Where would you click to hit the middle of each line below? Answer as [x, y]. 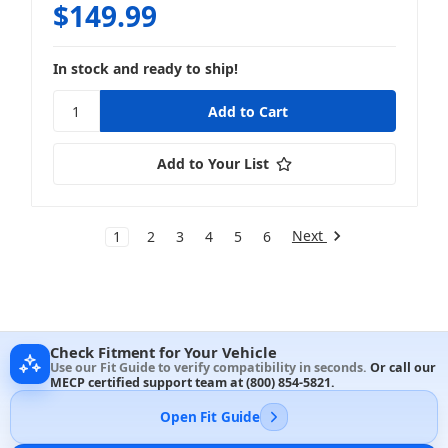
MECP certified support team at [148, 383]
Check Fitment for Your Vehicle [163, 352]
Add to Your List [212, 164]
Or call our [403, 368]
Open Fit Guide [210, 416]
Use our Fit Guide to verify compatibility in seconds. [210, 368]
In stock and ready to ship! [145, 69]
